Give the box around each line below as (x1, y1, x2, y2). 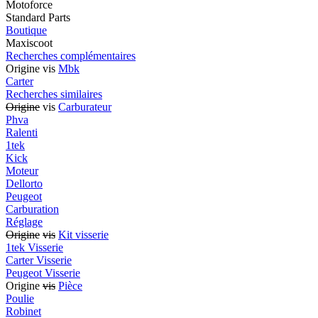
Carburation (6, 202, 59, 215)
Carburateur (58, 100, 111, 113)
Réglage (6, 215, 43, 228)
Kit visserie (58, 228, 109, 241)
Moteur (6, 164, 38, 177)
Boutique (6, 23, 47, 36)
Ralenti (6, 126, 38, 138)
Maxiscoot (6, 36, 53, 49)
